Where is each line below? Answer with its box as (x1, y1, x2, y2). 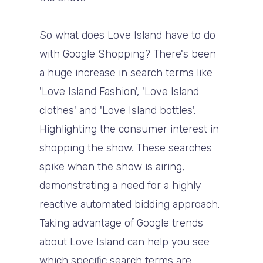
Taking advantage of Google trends (39, 216, 204, 230)
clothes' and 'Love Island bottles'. (39, 103, 196, 117)
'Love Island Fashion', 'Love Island (39, 85, 200, 98)
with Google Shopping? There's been (39, 47, 217, 60)
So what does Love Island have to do (39, 28, 216, 42)
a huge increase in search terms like (39, 66, 213, 79)
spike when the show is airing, (39, 160, 185, 173)
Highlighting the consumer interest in (39, 122, 220, 136)
